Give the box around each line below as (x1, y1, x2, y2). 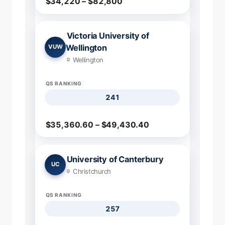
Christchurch (73, 167, 111, 175)
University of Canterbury (66, 154, 164, 164)
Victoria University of (66, 30, 150, 41)
